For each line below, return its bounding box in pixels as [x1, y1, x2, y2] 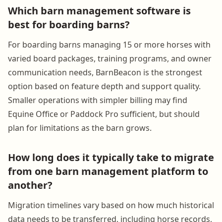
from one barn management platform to [8, 164, 208, 178]
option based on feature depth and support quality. [8, 80, 201, 92]
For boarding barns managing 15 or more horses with [8, 39, 211, 50]
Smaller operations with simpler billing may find [8, 94, 187, 106]
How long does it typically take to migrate [8, 150, 214, 164]
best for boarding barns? [8, 17, 130, 31]
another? [8, 178, 53, 192]
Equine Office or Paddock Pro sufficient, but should [8, 108, 200, 119]
